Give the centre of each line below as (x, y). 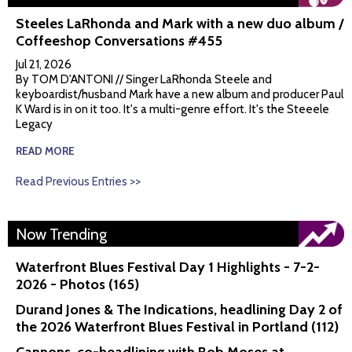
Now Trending (61, 235)
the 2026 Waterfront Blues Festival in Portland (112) (177, 327)
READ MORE (48, 151)
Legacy (34, 125)
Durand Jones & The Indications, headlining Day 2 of (179, 310)
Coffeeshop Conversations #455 (119, 41)
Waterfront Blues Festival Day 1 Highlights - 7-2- (168, 268)
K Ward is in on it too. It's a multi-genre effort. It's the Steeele (172, 110)
